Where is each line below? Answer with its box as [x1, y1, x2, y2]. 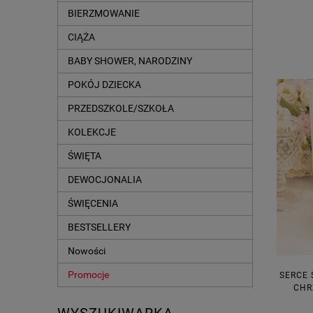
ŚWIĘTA [68, 150, 101, 162]
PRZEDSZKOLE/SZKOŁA [68, 103, 174, 115]
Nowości [68, 245, 105, 257]
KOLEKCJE [68, 126, 116, 138]
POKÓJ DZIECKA [68, 79, 141, 91]
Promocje [68, 269, 109, 281]
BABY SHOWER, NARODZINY [68, 55, 192, 67]
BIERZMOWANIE [68, 8, 140, 20]
